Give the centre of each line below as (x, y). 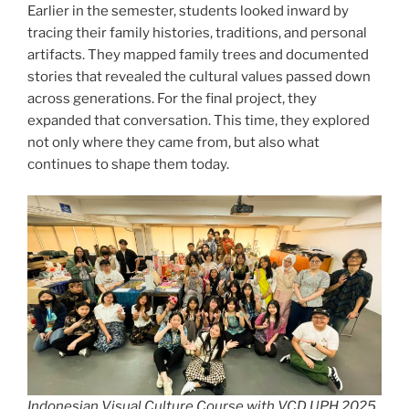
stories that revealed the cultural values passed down (199, 76)
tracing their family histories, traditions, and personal (197, 32)
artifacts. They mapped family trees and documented (198, 54)
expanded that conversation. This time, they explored (199, 120)
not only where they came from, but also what (173, 142)
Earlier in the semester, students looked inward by (188, 10)
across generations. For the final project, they (172, 98)
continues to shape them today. (128, 164)
